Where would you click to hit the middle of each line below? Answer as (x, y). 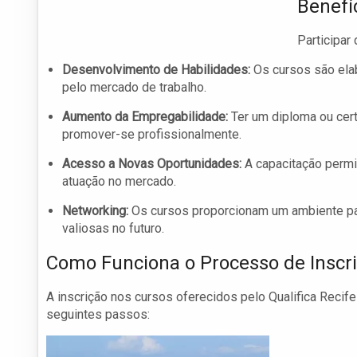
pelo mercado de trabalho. (134, 88)
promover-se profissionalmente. (152, 135)
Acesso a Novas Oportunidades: (152, 164)
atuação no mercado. (119, 182)
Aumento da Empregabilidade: (145, 117)
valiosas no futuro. (113, 229)
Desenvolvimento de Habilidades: (156, 70)
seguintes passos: (98, 315)
